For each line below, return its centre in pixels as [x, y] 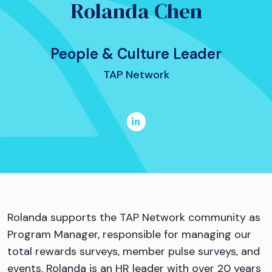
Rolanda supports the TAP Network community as [134, 217]
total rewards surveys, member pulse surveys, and [134, 251]
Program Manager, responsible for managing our [129, 234]
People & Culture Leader [136, 54]
